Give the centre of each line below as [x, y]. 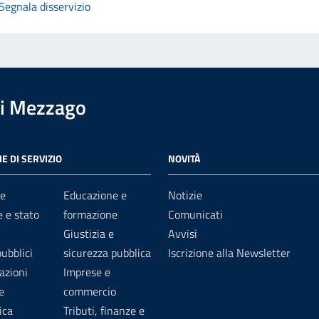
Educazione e [95, 195]
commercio [90, 291]
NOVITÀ [184, 158]
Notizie [185, 195]
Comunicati [195, 214]
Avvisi [183, 234]
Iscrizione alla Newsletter [229, 253]
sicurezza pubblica [107, 253]
